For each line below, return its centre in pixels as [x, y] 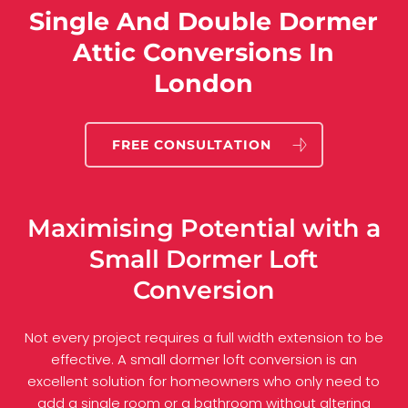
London [204, 84]
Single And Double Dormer [204, 22]
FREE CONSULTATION [191, 145]
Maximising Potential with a [204, 229]
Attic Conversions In [204, 53]
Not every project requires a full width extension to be [204, 337]
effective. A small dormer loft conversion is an [204, 359]
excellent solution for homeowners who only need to [204, 381]
